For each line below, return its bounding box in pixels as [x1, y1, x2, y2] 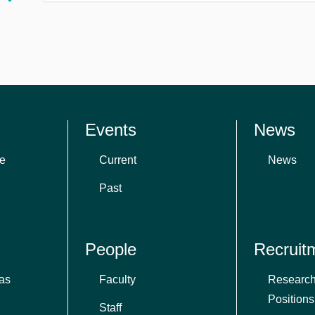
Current [99, 154, 136, 166]
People [85, 240, 136, 259]
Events [85, 120, 136, 139]
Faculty [99, 274, 136, 285]
